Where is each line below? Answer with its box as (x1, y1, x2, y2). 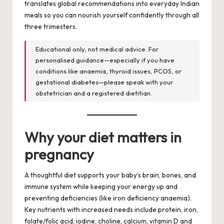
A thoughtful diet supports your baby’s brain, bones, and (24, 170, 196, 180)
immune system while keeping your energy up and (24, 182, 177, 191)
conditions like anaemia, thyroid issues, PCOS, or (35, 67, 182, 75)
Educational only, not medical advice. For (35, 45, 159, 53)
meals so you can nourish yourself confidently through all (24, 10, 199, 19)
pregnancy (24, 144, 94, 163)
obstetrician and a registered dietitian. (35, 89, 152, 97)
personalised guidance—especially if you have (35, 56, 175, 64)
